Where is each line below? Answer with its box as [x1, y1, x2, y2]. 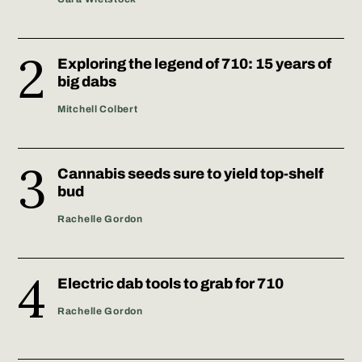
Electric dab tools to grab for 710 [57, 275, 284, 292]
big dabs [57, 73, 116, 90]
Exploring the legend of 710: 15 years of [57, 55, 331, 72]
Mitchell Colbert [57, 103, 138, 115]
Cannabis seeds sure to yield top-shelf [57, 165, 323, 182]
